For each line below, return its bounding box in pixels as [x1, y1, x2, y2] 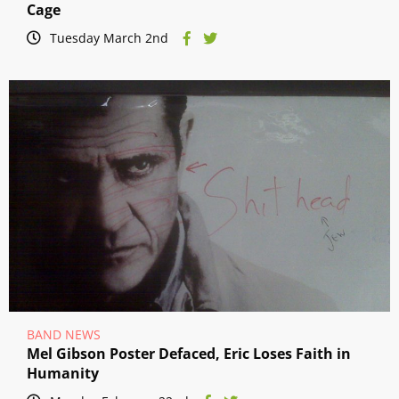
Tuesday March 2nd [50, 29, 168, 47]
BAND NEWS [27, 326, 101, 344]
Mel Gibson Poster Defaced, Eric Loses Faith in [27, 344, 351, 364]
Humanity [27, 363, 99, 384]
